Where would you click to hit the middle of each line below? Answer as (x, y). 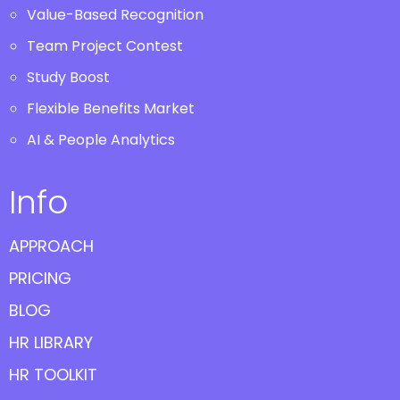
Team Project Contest (105, 46)
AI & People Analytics (101, 140)
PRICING (40, 278)
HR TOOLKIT (53, 375)
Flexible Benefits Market (111, 108)
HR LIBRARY (51, 342)
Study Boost (68, 77)
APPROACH (51, 246)
